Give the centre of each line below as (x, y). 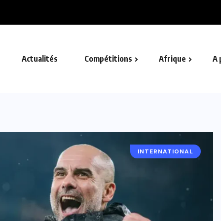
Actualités (40, 58)
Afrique (172, 58)
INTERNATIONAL (166, 151)
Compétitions (108, 58)
